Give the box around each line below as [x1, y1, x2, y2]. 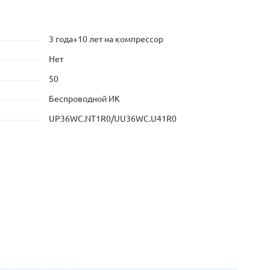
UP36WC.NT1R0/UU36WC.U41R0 [49, 114, 177, 124]
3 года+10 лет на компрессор [49, 34, 163, 44]
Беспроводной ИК [49, 94, 120, 104]
